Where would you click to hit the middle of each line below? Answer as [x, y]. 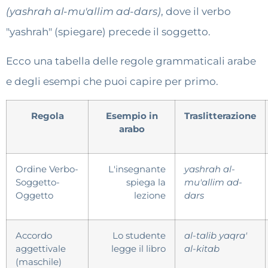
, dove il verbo [196, 12]
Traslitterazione [220, 116]
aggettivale [41, 249]
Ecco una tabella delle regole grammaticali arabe [131, 61]
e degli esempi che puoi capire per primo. [112, 81]
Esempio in [132, 116]
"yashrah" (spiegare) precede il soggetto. [108, 32]
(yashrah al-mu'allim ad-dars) [83, 12]
